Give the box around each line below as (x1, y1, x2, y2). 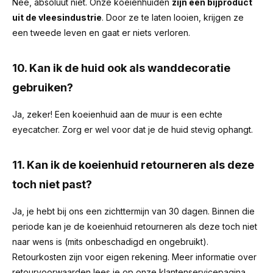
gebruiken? (12, 81, 73, 94)
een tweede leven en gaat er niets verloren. (12, 27, 190, 38)
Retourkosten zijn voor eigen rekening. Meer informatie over (12, 252, 257, 262)
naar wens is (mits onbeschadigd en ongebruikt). (12, 236, 208, 247)
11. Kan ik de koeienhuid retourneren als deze (12, 158, 254, 171)
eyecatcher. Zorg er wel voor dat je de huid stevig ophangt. (12, 124, 253, 135)
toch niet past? (12, 178, 92, 191)
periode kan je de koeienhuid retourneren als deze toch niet (12, 221, 257, 232)
